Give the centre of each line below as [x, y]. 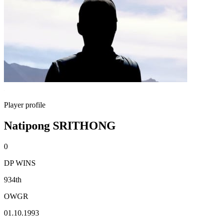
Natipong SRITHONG [60, 125]
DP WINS [20, 163]
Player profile [25, 105]
